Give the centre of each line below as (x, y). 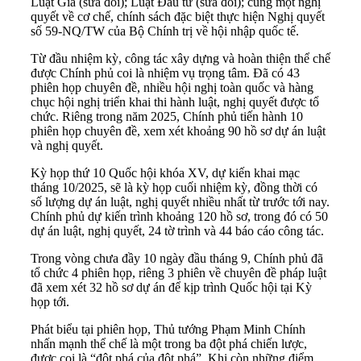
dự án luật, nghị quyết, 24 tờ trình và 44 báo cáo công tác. (177, 231)
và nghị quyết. (67, 146)
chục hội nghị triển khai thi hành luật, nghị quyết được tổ (175, 102)
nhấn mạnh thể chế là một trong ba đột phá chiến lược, (169, 344)
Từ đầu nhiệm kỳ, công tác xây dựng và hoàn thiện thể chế (180, 59)
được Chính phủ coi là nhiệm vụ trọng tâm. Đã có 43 (165, 73)
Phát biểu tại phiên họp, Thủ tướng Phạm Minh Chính (168, 330)
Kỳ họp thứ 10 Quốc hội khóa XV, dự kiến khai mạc (165, 173)
